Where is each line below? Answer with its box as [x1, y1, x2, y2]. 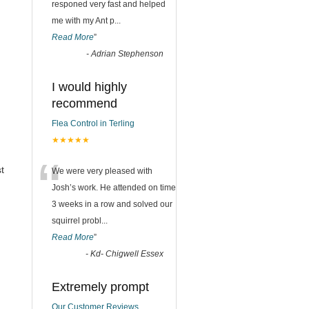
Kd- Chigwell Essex [90, 249, 163, 259]
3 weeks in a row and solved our [52, 199, 172, 209]
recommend [52, 97, 117, 110]
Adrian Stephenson [91, 49, 163, 59]
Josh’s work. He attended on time [52, 183, 176, 192]
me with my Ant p [52, 16, 114, 26]
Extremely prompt [52, 280, 149, 294]
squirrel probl [52, 216, 101, 226]
